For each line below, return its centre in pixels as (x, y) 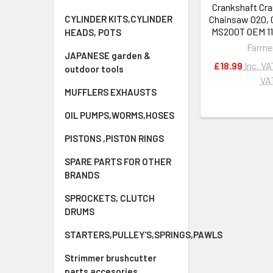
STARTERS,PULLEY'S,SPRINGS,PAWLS (144, 235)
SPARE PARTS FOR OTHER (118, 161)
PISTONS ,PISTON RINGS (114, 138)
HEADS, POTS (93, 32)
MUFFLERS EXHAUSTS (111, 92)
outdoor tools (94, 69)
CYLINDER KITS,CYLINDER (119, 19)
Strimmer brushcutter (111, 258)
